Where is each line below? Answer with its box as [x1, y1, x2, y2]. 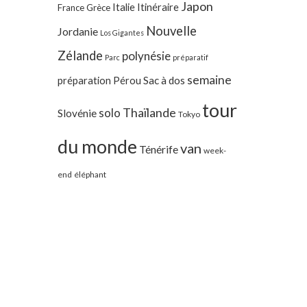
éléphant [73, 169, 106, 180]
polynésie [121, 49, 171, 63]
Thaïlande [122, 105, 176, 120]
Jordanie [57, 25, 98, 38]
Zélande [57, 48, 103, 63]
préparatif [172, 53, 208, 62]
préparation [57, 74, 111, 86]
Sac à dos [143, 74, 185, 86]
